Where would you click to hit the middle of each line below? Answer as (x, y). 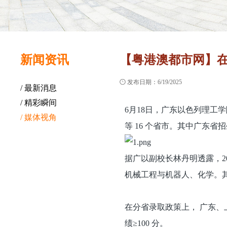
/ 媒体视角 (39, 117)
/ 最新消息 (39, 88)
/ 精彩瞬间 (39, 103)
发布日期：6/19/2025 (154, 82)
